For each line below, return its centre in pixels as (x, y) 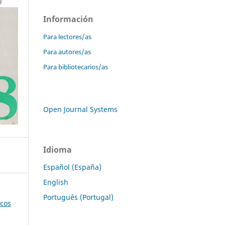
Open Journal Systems (80, 109)
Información (68, 19)
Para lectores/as (67, 36)
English (56, 182)
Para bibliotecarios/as (76, 67)
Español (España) (72, 167)
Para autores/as (67, 51)
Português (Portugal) (78, 197)
